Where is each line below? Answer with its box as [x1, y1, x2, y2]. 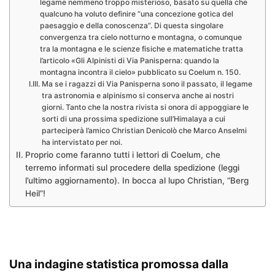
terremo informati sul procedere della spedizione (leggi [25, 163, 239, 173]
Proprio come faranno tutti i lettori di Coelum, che [25, 150, 220, 160]
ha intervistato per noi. [41, 137, 122, 147]
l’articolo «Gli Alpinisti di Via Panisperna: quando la [39, 56, 219, 66]
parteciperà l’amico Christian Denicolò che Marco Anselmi [41, 126, 247, 136]
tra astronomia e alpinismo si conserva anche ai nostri [41, 91, 234, 101]
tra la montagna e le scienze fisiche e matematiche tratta [39, 44, 243, 54]
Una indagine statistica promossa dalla [9, 257, 228, 272]
